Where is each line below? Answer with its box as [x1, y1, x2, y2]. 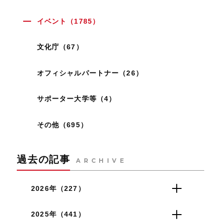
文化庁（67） [37, 43, 83, 51]
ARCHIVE [76, 157, 127, 164]
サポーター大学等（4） [37, 95, 116, 103]
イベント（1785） [37, 17, 100, 25]
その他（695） [37, 121, 88, 129]
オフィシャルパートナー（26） [37, 69, 143, 77]
